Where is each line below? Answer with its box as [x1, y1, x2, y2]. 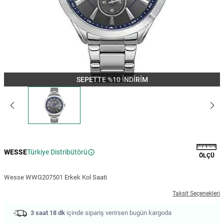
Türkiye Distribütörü [27, 148, 87, 156]
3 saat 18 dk [30, 208, 65, 216]
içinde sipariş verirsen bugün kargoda [65, 208, 171, 216]
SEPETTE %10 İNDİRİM [76, 75, 148, 84]
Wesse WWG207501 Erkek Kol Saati [4, 173, 107, 181]
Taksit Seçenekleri [172, 189, 220, 197]
